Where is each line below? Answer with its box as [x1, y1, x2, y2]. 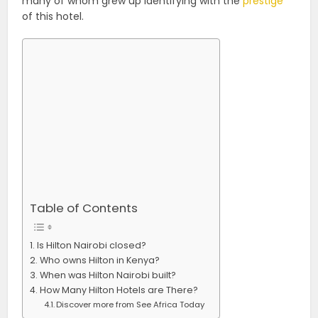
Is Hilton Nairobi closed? [36, 238, 146, 251]
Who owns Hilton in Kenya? [39, 253, 160, 266]
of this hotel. [22, 9, 84, 23]
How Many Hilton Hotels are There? [39, 283, 198, 296]
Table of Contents [30, 199, 138, 216]
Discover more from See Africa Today [56, 298, 205, 310]
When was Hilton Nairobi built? [39, 268, 176, 281]
